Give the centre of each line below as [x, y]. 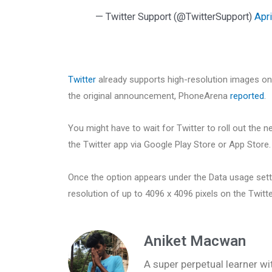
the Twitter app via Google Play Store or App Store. [169, 145]
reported [247, 96]
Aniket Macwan [195, 241]
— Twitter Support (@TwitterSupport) [175, 16]
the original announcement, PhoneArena [149, 96]
